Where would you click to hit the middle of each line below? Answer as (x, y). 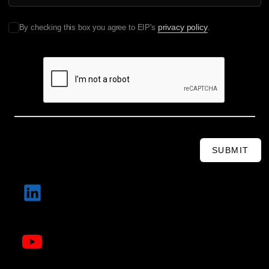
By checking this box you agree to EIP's (88, 28)
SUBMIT (231, 150)
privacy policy (183, 27)
